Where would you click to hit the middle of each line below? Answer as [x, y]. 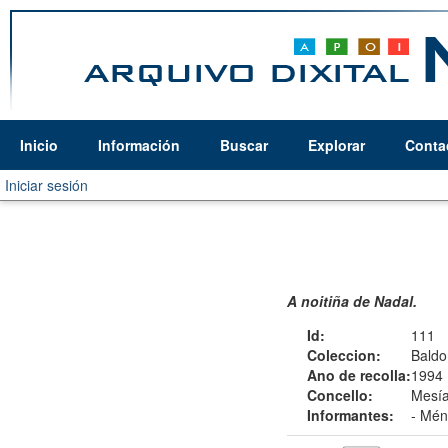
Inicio [39, 145]
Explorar [336, 145]
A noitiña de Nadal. [352, 301]
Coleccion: [344, 355]
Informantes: [350, 415]
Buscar [244, 145]
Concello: [340, 395]
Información [139, 145]
